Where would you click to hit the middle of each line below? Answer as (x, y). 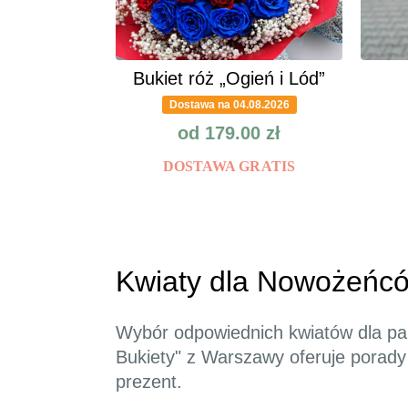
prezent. (149, 382)
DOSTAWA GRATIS (229, 167)
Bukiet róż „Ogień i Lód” (229, 79)
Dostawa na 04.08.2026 (229, 105)
